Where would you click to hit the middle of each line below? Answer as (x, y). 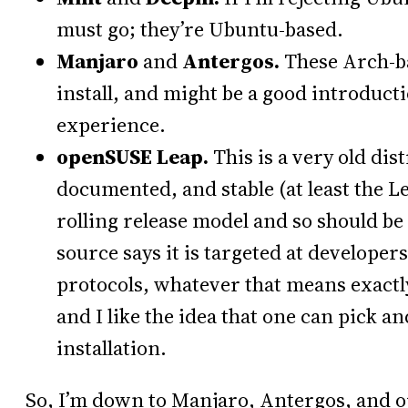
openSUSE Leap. (133, 157)
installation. (112, 348)
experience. (111, 125)
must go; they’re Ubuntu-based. (200, 29)
